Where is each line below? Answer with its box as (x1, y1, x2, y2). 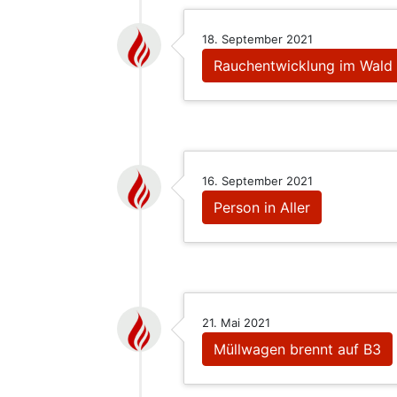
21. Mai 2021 (202, 315, 270, 330)
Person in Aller (214, 198, 310, 216)
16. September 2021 (202, 174, 313, 188)
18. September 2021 (202, 32, 313, 46)
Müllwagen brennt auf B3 (214, 340, 381, 358)
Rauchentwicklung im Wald (214, 57, 393, 74)
